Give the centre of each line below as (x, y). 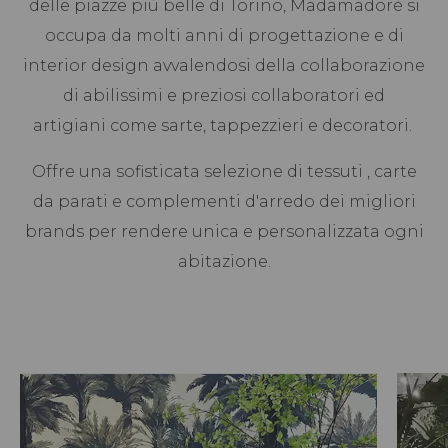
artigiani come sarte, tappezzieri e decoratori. (224, 125)
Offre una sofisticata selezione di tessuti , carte (224, 171)
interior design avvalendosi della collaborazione (224, 65)
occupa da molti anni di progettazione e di (224, 35)
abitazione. (224, 261)
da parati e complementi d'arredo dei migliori (224, 201)
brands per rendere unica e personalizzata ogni (224, 231)
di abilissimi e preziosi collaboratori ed (224, 95)
